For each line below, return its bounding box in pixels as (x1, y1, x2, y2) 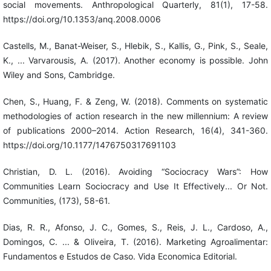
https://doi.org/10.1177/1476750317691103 (2, 139, 176, 150)
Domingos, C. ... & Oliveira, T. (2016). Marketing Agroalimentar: (2, 236, 269, 247)
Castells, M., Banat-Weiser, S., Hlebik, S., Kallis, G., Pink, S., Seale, (2, 40, 269, 51)
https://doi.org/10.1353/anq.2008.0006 (2, 13, 161, 24)
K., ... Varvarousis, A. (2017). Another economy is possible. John (2, 54, 269, 65)
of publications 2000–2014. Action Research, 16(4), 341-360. (2, 125, 269, 135)
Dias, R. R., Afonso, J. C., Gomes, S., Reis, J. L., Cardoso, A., (2, 221, 269, 232)
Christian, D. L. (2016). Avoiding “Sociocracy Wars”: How (2, 166, 269, 177)
